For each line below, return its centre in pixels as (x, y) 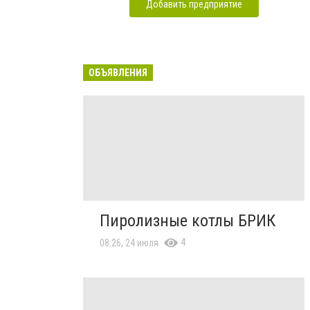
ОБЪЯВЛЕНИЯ (118, 72)
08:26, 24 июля (129, 243)
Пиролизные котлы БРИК (188, 220)
